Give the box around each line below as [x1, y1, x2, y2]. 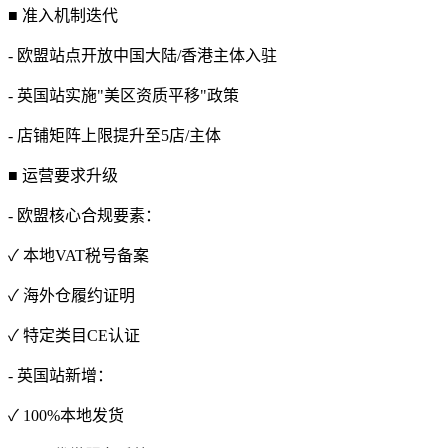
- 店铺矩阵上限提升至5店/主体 [8, 126, 221, 144]
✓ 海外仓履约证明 [8, 286, 135, 304]
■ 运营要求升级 [8, 166, 118, 184]
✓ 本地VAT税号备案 [8, 246, 149, 264]
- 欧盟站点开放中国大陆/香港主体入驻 [8, 46, 277, 64]
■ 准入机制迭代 [8, 6, 118, 24]
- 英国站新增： [8, 366, 113, 384]
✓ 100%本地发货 [8, 406, 124, 424]
